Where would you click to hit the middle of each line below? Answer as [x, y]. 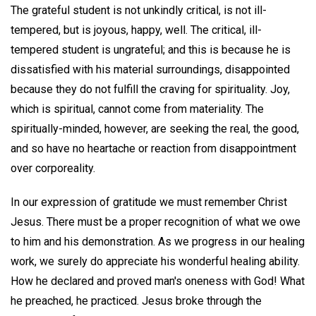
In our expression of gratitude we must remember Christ [149, 202]
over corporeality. [53, 168]
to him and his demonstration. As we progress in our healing [158, 242]
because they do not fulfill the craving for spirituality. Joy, [150, 89]
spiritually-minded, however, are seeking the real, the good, [155, 128]
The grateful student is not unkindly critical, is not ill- [139, 10]
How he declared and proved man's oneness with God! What [158, 281]
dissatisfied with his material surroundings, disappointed [150, 69]
